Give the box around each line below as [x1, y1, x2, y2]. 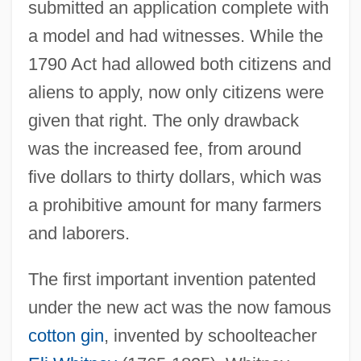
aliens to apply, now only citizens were [27, 82, 324, 103]
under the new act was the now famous [27, 297, 331, 318]
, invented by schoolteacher [103, 326, 317, 346]
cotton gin [27, 326, 104, 346]
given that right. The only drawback [27, 110, 299, 131]
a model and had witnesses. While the [27, 26, 323, 47]
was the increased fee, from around [27, 139, 301, 160]
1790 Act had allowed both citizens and [27, 54, 331, 75]
